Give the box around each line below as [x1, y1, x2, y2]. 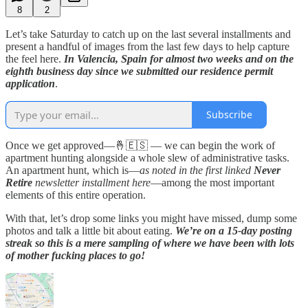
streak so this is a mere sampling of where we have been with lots [5, 236, 294, 249]
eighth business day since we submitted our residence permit [5, 65, 273, 77]
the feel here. [5, 52, 64, 65]
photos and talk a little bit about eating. [5, 224, 175, 236]
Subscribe [206, 108, 252, 122]
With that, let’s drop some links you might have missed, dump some [5, 212, 297, 224]
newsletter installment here [32, 176, 151, 188]
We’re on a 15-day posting [175, 224, 292, 236]
